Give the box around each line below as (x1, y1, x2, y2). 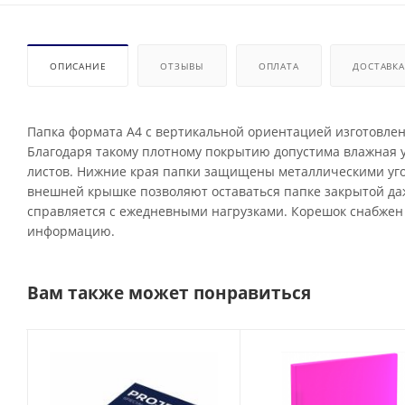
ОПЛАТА (258, 60, 299, 73)
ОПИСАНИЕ (50, 60, 107, 73)
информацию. (27, 222, 115, 240)
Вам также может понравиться (27, 281, 311, 305)
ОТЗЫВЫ (160, 60, 205, 73)
